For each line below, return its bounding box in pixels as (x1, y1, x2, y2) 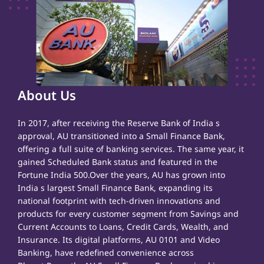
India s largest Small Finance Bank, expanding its (18, 182, 213, 194)
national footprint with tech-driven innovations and (18, 195, 220, 207)
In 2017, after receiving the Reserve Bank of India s (18, 117, 220, 129)
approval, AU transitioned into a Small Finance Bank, (18, 130, 225, 142)
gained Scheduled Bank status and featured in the (18, 156, 217, 168)
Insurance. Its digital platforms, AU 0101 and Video (18, 234, 220, 246)
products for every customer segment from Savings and (18, 208, 239, 220)
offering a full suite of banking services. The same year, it (18, 143, 244, 155)
